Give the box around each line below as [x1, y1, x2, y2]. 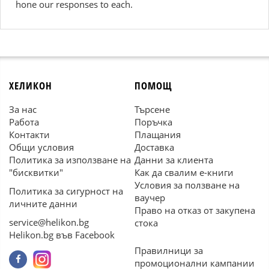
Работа [9, 116, 39, 128]
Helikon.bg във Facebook [9, 229, 115, 241]
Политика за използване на [9, 154, 131, 166]
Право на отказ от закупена [134, 204, 255, 216]
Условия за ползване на [134, 179, 240, 191]
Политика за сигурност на [9, 185, 123, 197]
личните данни [9, 198, 77, 210]
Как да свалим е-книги [134, 166, 234, 178]
